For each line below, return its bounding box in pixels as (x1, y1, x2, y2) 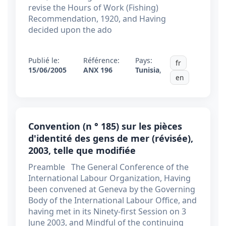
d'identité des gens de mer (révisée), (28, 132, 193, 145)
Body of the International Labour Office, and (28, 195, 197, 206)
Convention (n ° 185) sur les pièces (28, 120, 182, 133)
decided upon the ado (28, 24, 112, 36)
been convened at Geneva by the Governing (28, 184, 195, 195)
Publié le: (28, 55, 60, 66)
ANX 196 (83, 65, 113, 75)
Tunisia (135, 65, 160, 75)
